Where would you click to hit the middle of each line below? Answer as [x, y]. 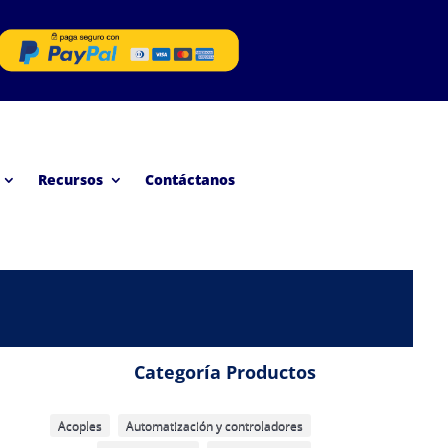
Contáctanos [190, 179]
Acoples [79, 425]
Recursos [71, 179]
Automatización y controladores [214, 425]
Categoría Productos [224, 372]
